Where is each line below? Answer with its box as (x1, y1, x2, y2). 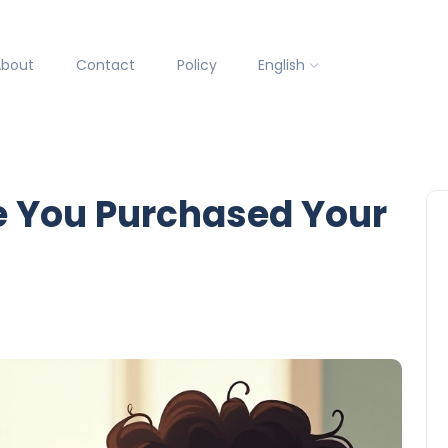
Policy (176, 54, 217, 75)
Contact (75, 54, 135, 75)
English (258, 54, 306, 75)
